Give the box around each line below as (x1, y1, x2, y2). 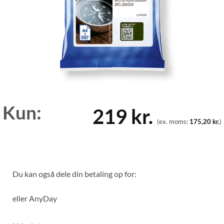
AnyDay (29, 193, 57, 203)
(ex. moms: (156, 117, 189, 125)
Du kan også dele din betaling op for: (12, 168, 136, 178)
